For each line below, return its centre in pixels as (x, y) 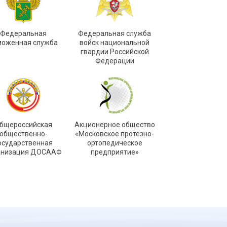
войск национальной (115, 43)
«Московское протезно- (115, 134)
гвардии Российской (115, 52)
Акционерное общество (115, 125)
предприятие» (115, 152)
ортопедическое (115, 143)
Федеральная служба (115, 33)
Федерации (115, 61)
